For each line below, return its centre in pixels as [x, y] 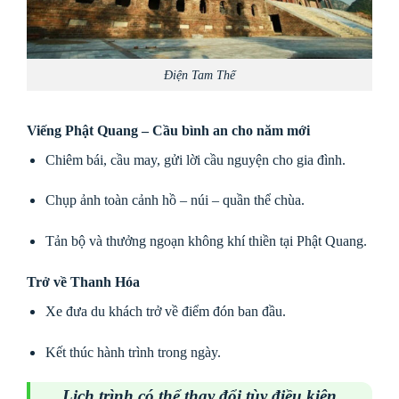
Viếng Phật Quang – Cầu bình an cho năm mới [168, 130]
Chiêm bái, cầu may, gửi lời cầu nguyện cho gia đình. [195, 159]
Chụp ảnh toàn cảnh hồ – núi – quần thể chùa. [175, 200]
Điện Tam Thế [199, 74]
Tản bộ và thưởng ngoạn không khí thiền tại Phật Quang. [206, 241]
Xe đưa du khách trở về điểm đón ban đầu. [165, 311]
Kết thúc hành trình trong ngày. [133, 352]
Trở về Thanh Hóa [83, 281]
